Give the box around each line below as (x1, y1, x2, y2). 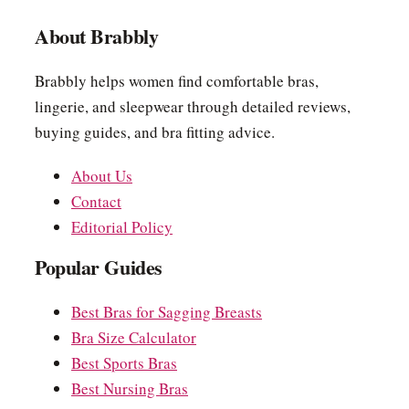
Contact (71, 190, 121, 212)
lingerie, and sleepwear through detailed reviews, (35, 95, 351, 117)
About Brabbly (35, 20, 159, 51)
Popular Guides (35, 251, 163, 282)
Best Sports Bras (71, 351, 177, 373)
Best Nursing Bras (71, 377, 188, 399)
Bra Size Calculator (71, 326, 196, 348)
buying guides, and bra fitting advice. (35, 121, 275, 142)
